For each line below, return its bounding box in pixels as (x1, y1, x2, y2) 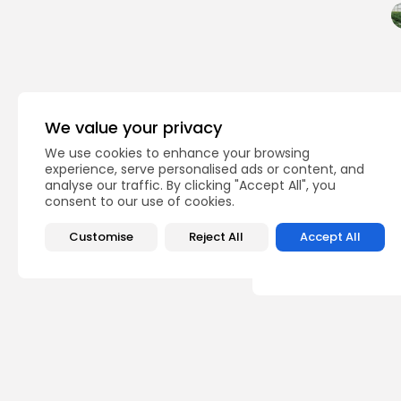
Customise (69, 228, 134, 245)
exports (252, 170, 308, 192)
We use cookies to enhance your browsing (45, 144, 310, 162)
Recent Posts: (252, 328, 351, 349)
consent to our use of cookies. (45, 192, 235, 210)
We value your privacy (45, 116, 222, 139)
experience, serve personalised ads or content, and (45, 160, 364, 178)
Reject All (189, 228, 244, 245)
